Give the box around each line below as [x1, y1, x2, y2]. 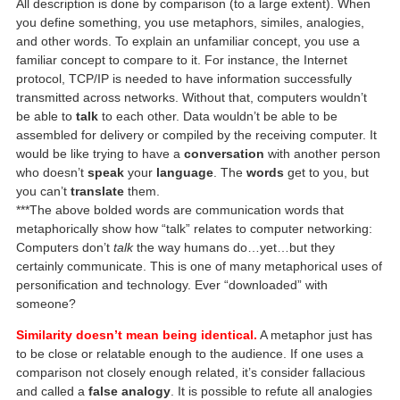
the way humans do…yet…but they [133, 239, 336, 254]
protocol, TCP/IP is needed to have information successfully [16, 71, 353, 86]
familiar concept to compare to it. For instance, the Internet [16, 52, 348, 67]
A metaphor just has [257, 328, 373, 343]
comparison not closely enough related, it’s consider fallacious [16, 365, 366, 380]
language [156, 164, 214, 179]
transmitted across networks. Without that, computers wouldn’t [16, 89, 368, 104]
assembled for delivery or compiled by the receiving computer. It [16, 127, 378, 142]
